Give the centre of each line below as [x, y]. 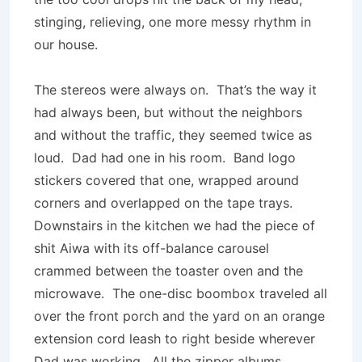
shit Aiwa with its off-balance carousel [152, 248]
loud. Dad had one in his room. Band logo [165, 158]
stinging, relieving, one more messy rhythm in [173, 22]
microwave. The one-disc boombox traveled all [181, 293]
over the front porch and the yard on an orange [179, 316]
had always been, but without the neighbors [168, 112]
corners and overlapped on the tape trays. [165, 203]
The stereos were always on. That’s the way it [175, 90]
